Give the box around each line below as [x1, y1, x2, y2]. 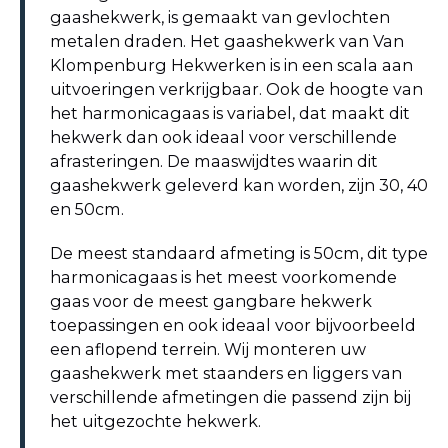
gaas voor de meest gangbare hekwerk [50, 291, 372, 312]
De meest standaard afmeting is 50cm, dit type [50, 243, 428, 264]
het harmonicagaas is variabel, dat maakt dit [50, 103, 410, 124]
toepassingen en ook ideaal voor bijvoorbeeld [50, 315, 416, 336]
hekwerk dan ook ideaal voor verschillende [50, 127, 397, 148]
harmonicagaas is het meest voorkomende [50, 267, 397, 288]
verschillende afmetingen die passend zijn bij [50, 387, 411, 408]
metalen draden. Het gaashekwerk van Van [50, 31, 404, 52]
